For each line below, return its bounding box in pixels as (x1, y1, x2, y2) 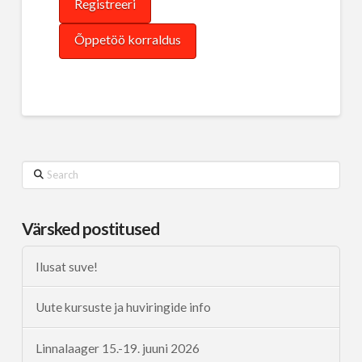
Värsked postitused (21, 218, 160, 239)
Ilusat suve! (35, 259, 98, 274)
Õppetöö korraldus (74, 32, 181, 48)
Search (20, 162, 56, 177)
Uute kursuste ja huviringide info (35, 300, 211, 315)
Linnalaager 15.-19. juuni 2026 (35, 341, 200, 356)
